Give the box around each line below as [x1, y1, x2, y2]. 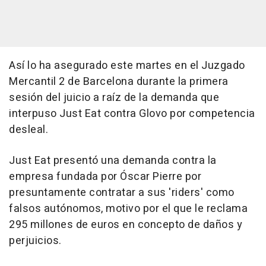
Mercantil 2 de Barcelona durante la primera [9, 73, 229, 90]
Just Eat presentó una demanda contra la [9, 152, 217, 169]
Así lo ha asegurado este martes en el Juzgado [9, 57, 245, 74]
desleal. [9, 121, 48, 138]
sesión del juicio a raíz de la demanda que [9, 89, 219, 106]
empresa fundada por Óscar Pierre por [9, 168, 201, 185]
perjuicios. [9, 232, 62, 249]
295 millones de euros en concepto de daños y [9, 216, 242, 233]
